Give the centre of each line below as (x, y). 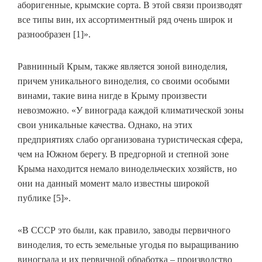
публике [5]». (44, 198)
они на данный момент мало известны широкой (113, 184)
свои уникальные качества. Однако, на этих (105, 125)
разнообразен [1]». (54, 35)
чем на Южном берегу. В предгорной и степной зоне (123, 154)
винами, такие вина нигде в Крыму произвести (112, 96)
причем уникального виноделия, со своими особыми (124, 81)
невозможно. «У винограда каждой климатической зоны (131, 111)
